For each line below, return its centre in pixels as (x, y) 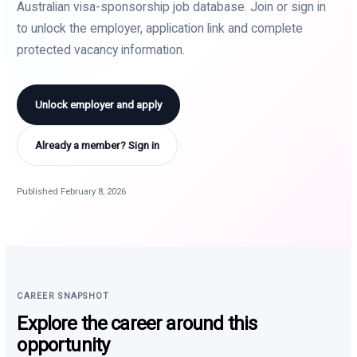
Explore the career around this (137, 323)
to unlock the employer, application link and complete (160, 28)
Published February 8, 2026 (72, 191)
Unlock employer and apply (99, 104)
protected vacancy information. (101, 49)
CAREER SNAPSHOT (63, 296)
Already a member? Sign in (98, 145)
